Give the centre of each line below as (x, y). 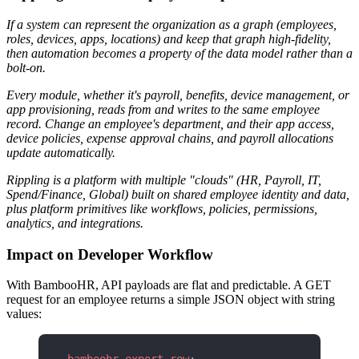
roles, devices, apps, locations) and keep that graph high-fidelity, (169, 38)
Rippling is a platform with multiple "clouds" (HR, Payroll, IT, (164, 179)
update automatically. (61, 152)
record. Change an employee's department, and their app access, (170, 123)
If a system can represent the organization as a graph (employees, (171, 24)
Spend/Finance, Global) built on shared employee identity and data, (178, 194)
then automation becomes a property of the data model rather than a (179, 53)
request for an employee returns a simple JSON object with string (171, 300)
